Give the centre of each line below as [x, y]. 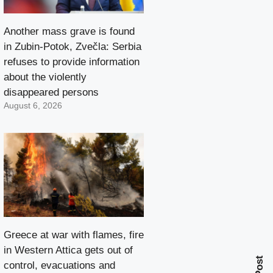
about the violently [45, 77]
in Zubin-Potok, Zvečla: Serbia [73, 47]
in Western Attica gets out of [68, 250]
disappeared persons [51, 93]
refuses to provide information [72, 62]
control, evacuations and [59, 266]
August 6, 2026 [33, 106]
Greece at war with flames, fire [74, 235]
